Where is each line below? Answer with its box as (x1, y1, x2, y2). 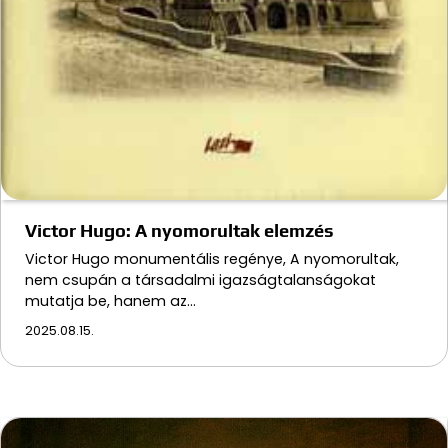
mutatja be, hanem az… (25, 290, 196, 311)
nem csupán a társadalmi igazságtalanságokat (25, 269, 376, 290)
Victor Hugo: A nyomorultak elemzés (25, 219, 334, 241)
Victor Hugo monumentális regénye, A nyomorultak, (25, 248, 399, 269)
